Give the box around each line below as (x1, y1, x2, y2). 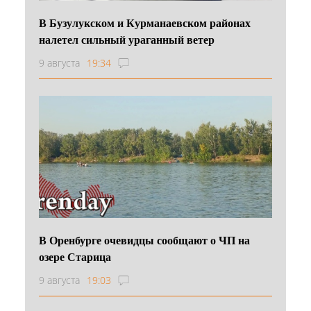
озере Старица (39, 249, 111, 265)
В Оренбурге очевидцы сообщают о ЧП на (39, 232, 250, 249)
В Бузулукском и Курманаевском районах (39, 15, 251, 31)
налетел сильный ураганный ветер (39, 31, 215, 48)
